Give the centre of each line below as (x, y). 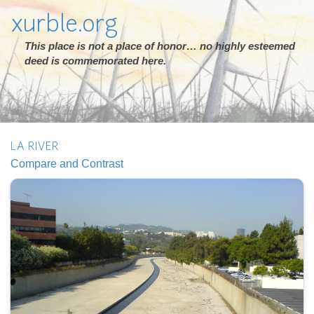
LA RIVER (35, 148)
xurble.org (64, 26)
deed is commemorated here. (95, 61)
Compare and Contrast (67, 164)
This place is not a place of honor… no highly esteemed (160, 46)
